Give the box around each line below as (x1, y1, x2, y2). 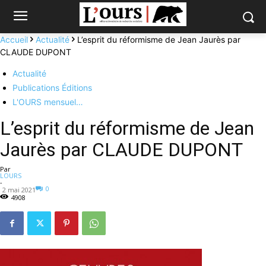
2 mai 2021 (2, 185, 36, 194)
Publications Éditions (12, 83, 92, 93)
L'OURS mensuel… (12, 97, 83, 107)
